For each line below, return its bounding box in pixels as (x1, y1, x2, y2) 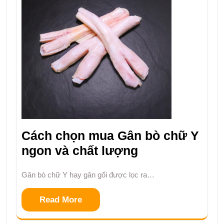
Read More (39, 195, 82, 205)
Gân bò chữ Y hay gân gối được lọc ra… (21, 170, 154, 179)
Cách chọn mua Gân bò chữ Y (21, 128, 199, 143)
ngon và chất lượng (21, 143, 138, 158)
